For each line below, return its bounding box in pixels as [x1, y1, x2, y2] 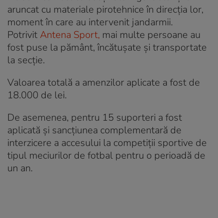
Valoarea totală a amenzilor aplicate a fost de [7, 75, 200, 89]
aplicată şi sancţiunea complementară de [7, 123, 182, 137]
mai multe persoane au [100, 28, 200, 41]
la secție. [7, 53, 45, 67]
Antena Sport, [40, 28, 100, 41]
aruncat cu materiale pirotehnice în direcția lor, [7, 2, 203, 16]
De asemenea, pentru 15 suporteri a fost [7, 110, 182, 124]
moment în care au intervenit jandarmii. [7, 15, 173, 29]
